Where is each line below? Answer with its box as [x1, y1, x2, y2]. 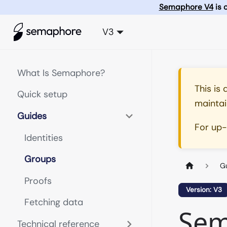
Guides [17, 109, 47, 122]
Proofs [24, 174, 52, 187]
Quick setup [17, 88, 67, 100]
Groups [24, 153, 56, 165]
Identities [24, 131, 63, 144]
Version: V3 [185, 185, 222, 195]
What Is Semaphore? [17, 66, 105, 79]
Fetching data [24, 196, 83, 208]
